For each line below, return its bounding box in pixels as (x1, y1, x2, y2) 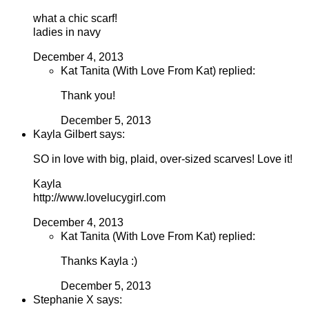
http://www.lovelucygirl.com (33, 192, 166, 204)
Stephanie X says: (33, 294, 122, 306)
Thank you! (61, 90, 115, 102)
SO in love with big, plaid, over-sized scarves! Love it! (33, 153, 292, 166)
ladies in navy (33, 26, 101, 39)
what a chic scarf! (33, 12, 117, 25)
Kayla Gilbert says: (33, 128, 125, 141)
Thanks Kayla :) (61, 255, 137, 268)
